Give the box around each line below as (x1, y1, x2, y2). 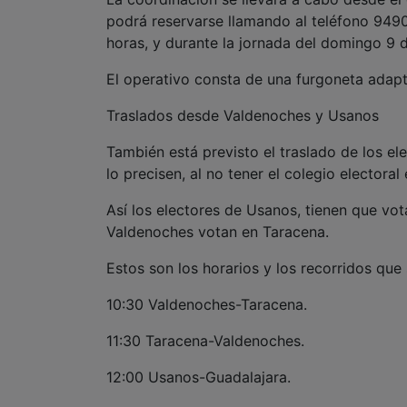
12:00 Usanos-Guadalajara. (106, 367, 291, 386)
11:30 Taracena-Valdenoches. (106, 331, 304, 350)
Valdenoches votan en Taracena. (106, 222, 329, 241)
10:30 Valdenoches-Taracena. (106, 294, 307, 313)
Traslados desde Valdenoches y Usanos (106, 105, 379, 124)
